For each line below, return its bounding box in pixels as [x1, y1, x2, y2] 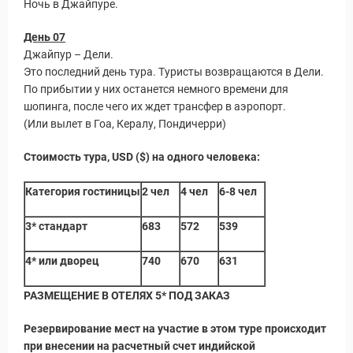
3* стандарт [25, 220, 87, 232]
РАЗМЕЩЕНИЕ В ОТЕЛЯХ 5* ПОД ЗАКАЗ [24, 289, 230, 302]
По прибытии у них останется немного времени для [24, 83, 288, 95]
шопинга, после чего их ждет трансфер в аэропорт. [24, 100, 288, 113]
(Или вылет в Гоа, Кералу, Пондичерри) [24, 117, 226, 130]
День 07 [24, 31, 65, 43]
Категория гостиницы [25, 185, 140, 198]
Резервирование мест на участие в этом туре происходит [24, 322, 326, 335]
